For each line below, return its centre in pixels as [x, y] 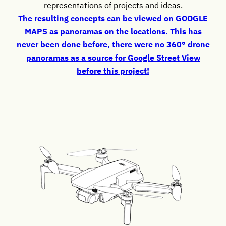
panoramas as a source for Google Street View [113, 58]
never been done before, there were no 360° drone [113, 44]
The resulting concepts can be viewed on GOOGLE [113, 18]
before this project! [113, 71]
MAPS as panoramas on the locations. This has [113, 31]
